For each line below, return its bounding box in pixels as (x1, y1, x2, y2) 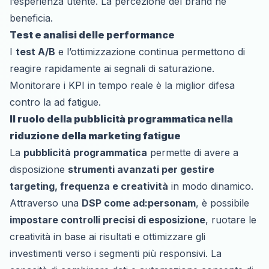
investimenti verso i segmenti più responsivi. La (10, 247, 222, 259)
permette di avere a (147, 146, 238, 159)
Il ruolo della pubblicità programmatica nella (10, 112, 233, 125)
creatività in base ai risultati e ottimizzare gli (10, 230, 205, 243)
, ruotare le (205, 213, 256, 226)
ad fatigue (54, 95, 98, 108)
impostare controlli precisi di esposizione (10, 213, 205, 226)
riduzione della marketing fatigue (10, 129, 181, 142)
